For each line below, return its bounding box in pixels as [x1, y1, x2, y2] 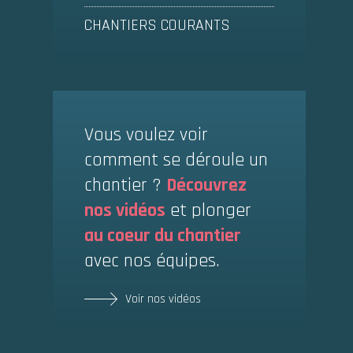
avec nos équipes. [84, 249, 220, 273]
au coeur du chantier [84, 224, 241, 247]
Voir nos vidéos [124, 291, 201, 307]
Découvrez [165, 173, 247, 197]
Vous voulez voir [84, 123, 208, 147]
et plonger [165, 199, 251, 222]
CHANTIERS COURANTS [84, 15, 230, 35]
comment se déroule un [84, 148, 268, 172]
